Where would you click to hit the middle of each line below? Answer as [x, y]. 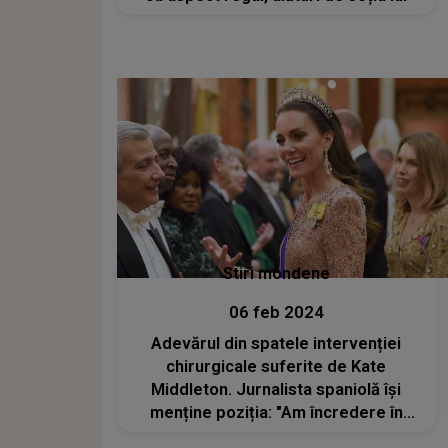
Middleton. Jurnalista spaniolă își [276, 389]
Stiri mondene [276, 273]
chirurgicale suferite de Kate [276, 366]
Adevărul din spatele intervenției [276, 343]
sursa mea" [276, 435]
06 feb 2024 [276, 312]
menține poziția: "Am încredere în [276, 412]
